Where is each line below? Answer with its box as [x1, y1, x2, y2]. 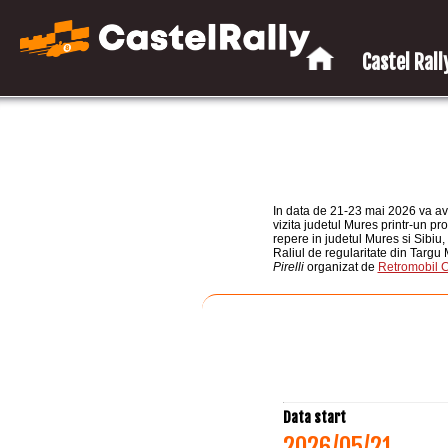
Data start [282, 407, 346, 427]
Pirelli [272, 260, 304, 274]
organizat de [303, 260, 378, 274]
